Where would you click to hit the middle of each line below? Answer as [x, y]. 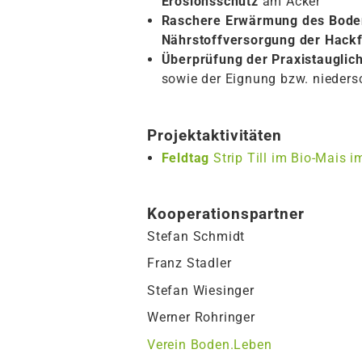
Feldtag [185, 158]
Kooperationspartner [226, 213]
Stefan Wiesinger [201, 290]
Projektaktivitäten [215, 135]
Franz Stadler [189, 263]
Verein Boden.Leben [210, 345]
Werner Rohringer [201, 318]
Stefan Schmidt [196, 236]
